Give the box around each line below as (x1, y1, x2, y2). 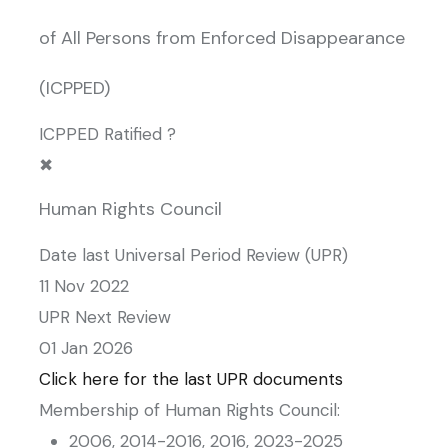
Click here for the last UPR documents (39, 368, 343, 390)
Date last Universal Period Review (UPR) (39, 244, 348, 266)
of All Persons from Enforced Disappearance (39, 26, 405, 50)
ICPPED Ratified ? (39, 123, 176, 145)
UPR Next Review (39, 306, 171, 328)
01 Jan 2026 (39, 337, 133, 359)
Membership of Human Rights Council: (39, 399, 340, 421)
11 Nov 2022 (39, 275, 129, 297)
